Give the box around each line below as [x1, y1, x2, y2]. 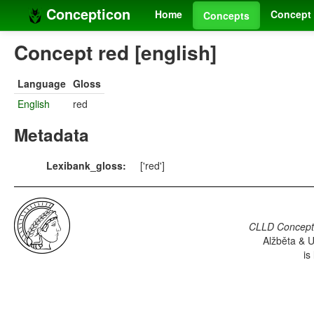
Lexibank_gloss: [46, 158, 126, 173]
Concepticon [42, 4, 130, 24]
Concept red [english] [14, 38, 217, 67]
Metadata [14, 122, 89, 148]
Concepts [203, 8, 250, 22]
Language [18, 76, 66, 91]
